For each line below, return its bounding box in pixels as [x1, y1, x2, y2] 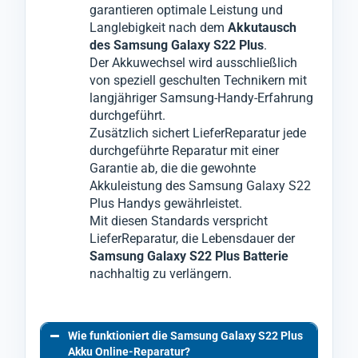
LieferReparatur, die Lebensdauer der [89, 230, 295, 246]
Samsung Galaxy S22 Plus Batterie [89, 248, 288, 264]
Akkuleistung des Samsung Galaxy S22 [89, 177, 311, 193]
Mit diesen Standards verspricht [89, 213, 268, 229]
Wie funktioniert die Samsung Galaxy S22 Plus [68, 328, 303, 343]
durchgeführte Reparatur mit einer [89, 142, 279, 158]
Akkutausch [228, 19, 296, 35]
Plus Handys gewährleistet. [89, 195, 242, 211]
